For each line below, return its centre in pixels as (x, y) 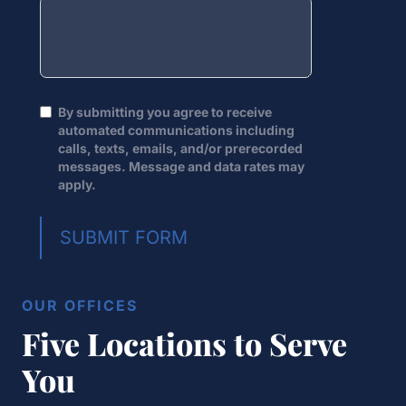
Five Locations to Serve (184, 344)
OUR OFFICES (80, 306)
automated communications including (176, 130)
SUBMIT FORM (124, 238)
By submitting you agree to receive (165, 112)
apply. (77, 185)
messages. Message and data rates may (181, 167)
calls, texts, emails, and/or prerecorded (180, 149)
